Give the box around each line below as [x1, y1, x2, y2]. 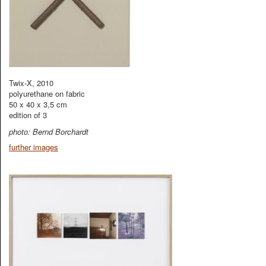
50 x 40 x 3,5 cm [9, 99, 67, 110]
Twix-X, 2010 [9, 77, 53, 88]
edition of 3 [9, 109, 47, 121]
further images [9, 141, 58, 153]
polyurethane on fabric [9, 88, 85, 99]
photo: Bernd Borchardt [9, 126, 88, 137]
